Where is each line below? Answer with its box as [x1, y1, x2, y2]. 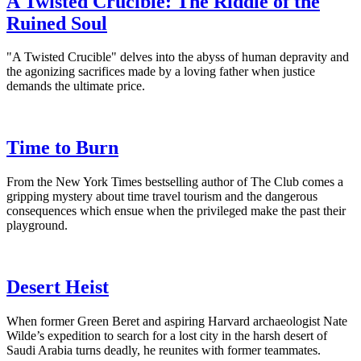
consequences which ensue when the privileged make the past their [6, 204, 346, 218]
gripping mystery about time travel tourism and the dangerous [6, 189, 317, 204]
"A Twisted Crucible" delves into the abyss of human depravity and [6, 50, 349, 64]
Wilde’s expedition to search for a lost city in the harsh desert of [6, 329, 327, 343]
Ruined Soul [6, 12, 107, 34]
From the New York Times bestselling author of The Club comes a [6, 175, 343, 189]
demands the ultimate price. [6, 79, 145, 93]
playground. [6, 218, 68, 233]
